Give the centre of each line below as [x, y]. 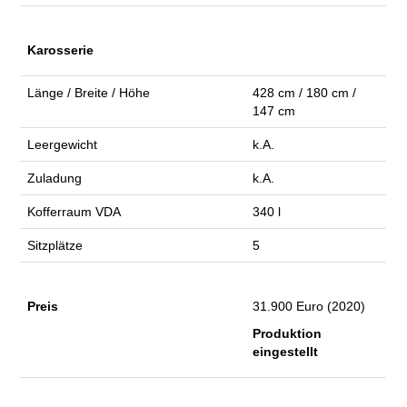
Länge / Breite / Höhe [89, 93]
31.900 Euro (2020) [309, 307]
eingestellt [286, 352]
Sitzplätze [55, 246]
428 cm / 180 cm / [305, 93]
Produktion [288, 334]
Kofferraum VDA [74, 212]
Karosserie [61, 50]
